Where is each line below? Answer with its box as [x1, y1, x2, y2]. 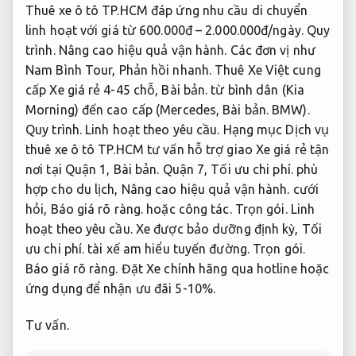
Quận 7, [159, 161, 211, 176]
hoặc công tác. [143, 201, 235, 216]
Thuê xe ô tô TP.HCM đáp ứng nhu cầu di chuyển [25, 2, 308, 17]
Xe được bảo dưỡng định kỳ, [132, 221, 302, 236]
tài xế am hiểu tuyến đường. [84, 241, 253, 256]
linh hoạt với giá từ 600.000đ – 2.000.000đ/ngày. [25, 22, 307, 37]
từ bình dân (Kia [207, 82, 304, 97]
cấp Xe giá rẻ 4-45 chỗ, [25, 82, 162, 97]
